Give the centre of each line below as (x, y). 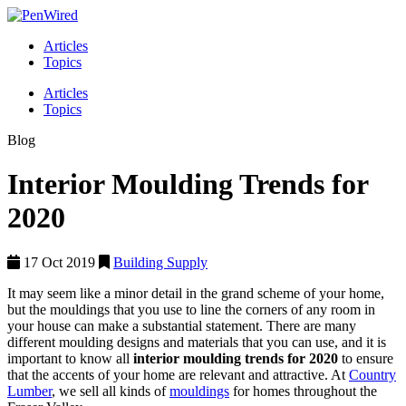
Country (372, 374)
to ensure (367, 358)
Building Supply (160, 262)
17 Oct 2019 (58, 262)
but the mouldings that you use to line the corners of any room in (191, 309)
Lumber (29, 391)
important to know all (70, 358)
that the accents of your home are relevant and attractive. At (178, 374)
